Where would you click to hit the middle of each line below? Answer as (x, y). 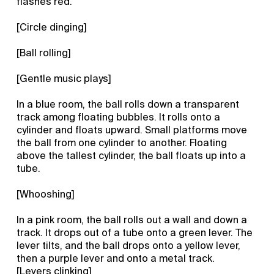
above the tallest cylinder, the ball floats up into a (131, 155)
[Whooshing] (46, 194)
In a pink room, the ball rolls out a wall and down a (132, 220)
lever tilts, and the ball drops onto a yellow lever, (129, 245)
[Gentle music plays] (64, 78)
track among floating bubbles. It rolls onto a (119, 117)
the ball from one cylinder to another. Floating (122, 143)
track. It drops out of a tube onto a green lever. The (135, 232)
